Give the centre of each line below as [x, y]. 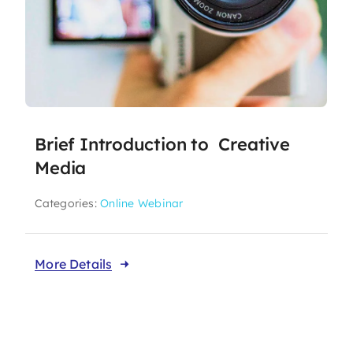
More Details [74, 264]
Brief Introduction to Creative [162, 144]
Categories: [68, 203]
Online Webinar [142, 203]
